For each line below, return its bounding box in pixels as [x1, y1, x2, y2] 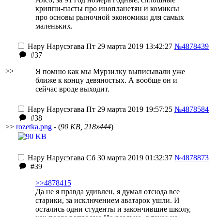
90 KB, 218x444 [61, 123, 111, 131]
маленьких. [35, 22, 73, 30]
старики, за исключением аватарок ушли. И [35, 196, 180, 204]
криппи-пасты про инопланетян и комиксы [35, 4, 179, 13]
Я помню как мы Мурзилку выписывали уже [35, 67, 185, 76]
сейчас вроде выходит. [35, 85, 109, 93]
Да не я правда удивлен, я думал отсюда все [35, 187, 180, 196]
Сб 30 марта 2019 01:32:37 [84, 154, 172, 162]
